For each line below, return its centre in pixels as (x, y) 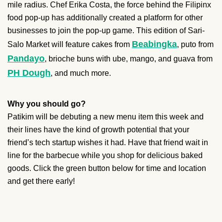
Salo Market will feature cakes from (70, 44)
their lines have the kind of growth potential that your (98, 129)
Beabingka (154, 44)
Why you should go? (47, 104)
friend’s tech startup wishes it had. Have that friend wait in (108, 142)
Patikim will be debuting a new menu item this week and (106, 116)
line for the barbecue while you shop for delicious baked (105, 155)
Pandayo (26, 58)
